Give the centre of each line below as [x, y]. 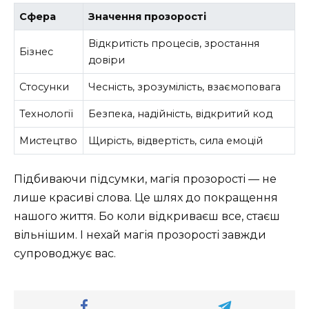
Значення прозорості [148, 17]
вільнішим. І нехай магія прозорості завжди [140, 235]
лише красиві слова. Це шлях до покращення [146, 197]
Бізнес [37, 52]
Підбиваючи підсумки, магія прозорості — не [145, 179]
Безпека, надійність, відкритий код [181, 114]
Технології [47, 114]
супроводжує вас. [65, 253]
